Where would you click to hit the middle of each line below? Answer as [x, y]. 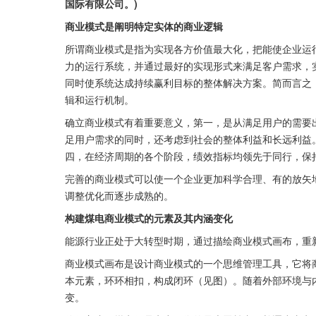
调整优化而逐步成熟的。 [119, 195]
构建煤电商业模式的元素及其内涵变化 [149, 218]
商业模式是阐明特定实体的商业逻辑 [144, 26]
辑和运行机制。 [99, 99]
